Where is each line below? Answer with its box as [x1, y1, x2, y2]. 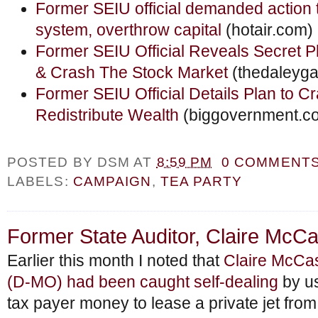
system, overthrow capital [35, 21, 221, 39]
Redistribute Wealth [35, 106, 179, 124]
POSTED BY [7, 154, 97, 170]
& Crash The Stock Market [35, 64, 228, 82]
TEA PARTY [160, 173, 243, 190]
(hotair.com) [221, 21, 313, 39]
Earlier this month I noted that [7, 251, 224, 270]
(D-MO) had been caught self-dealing [7, 273, 278, 291]
